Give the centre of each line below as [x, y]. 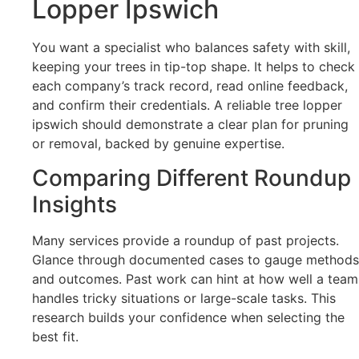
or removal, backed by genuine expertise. [158, 144]
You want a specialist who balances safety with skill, [191, 48]
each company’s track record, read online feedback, [190, 86]
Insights [75, 204]
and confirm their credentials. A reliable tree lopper [187, 105]
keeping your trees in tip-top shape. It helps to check [194, 67]
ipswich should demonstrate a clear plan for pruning [190, 125]
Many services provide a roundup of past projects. [186, 240]
